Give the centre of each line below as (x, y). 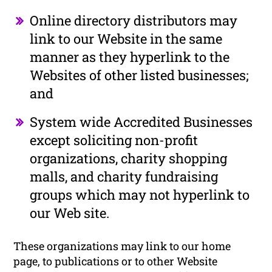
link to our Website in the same (126, 38)
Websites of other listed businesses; (140, 75)
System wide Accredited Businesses (141, 121)
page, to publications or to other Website (116, 261)
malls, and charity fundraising (124, 176)
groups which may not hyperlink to (140, 194)
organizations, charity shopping (129, 158)
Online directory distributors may (134, 20)
